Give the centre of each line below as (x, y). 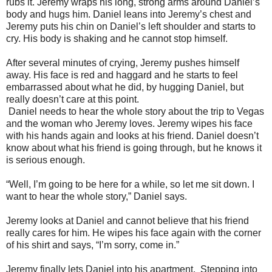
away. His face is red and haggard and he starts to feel (122, 75)
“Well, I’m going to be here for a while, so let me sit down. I (130, 184)
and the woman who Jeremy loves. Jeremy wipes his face (129, 124)
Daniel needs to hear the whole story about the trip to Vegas (135, 111)
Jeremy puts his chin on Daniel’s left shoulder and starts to (131, 26)
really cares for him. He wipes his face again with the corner (134, 233)
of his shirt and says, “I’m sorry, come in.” (93, 245)
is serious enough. (46, 160)
